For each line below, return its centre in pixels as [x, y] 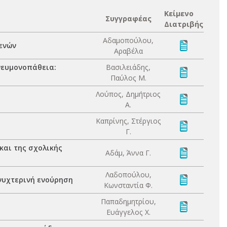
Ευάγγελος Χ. [128, 212]
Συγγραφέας [128, 18]
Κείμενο [179, 13]
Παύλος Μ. [128, 78]
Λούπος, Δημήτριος [128, 94]
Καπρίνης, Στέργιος [128, 121]
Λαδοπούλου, [128, 175]
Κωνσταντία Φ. [128, 185]
